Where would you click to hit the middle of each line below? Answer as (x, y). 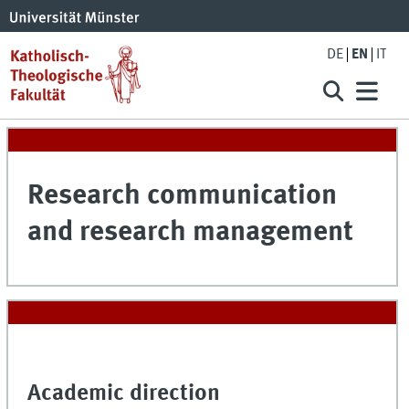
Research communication (183, 196)
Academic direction (124, 393)
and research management (191, 233)
